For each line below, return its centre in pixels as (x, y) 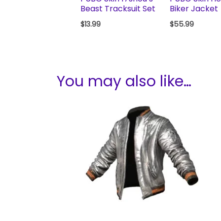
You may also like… (124, 82)
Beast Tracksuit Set (118, 9)
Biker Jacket (194, 9)
